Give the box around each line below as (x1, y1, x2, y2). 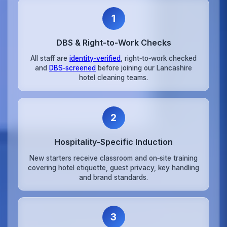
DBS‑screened (49, 64, 96, 72)
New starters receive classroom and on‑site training (29, 154, 198, 162)
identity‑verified (69, 54, 121, 63)
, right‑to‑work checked (121, 54, 197, 63)
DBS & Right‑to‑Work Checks (56, 37, 171, 48)
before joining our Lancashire (96, 64, 192, 72)
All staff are (30, 54, 69, 63)
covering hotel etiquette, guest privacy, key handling (28, 163, 199, 172)
